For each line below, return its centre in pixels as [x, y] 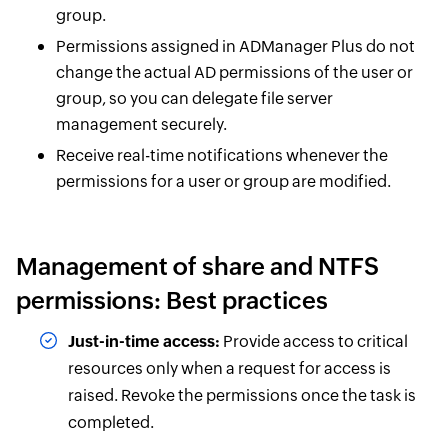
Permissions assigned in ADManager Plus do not [235, 47]
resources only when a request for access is [229, 369]
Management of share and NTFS [197, 267]
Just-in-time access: [143, 342]
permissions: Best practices [171, 301]
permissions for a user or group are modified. [223, 182]
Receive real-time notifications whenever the [221, 156]
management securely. [141, 125]
